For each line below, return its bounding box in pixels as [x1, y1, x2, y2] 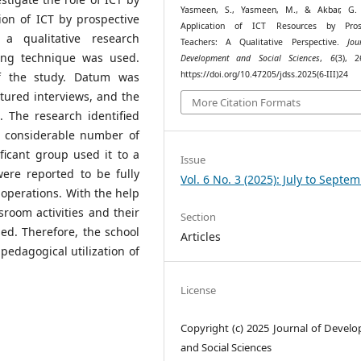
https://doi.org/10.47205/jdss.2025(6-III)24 [180, 68, 349, 80]
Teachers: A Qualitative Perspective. [180, 35, 347, 48]
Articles [180, 228, 222, 244]
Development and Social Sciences [180, 52, 321, 64]
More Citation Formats [192, 95, 301, 110]
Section [180, 209, 217, 224]
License [180, 282, 217, 297]
